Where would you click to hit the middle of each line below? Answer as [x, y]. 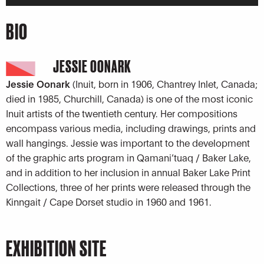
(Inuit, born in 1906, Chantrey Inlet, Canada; [165, 84]
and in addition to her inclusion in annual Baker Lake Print [128, 172]
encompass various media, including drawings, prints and [131, 128]
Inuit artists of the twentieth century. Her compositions [122, 113]
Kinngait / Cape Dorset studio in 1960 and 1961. [109, 202]
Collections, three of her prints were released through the [128, 187]
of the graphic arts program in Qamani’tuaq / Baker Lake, [128, 157]
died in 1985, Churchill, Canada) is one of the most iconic [129, 98]
